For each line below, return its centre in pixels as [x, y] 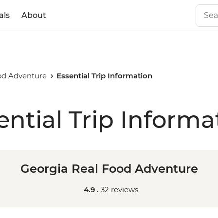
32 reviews [119, 190]
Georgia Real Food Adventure [109, 169]
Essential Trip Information [105, 76]
